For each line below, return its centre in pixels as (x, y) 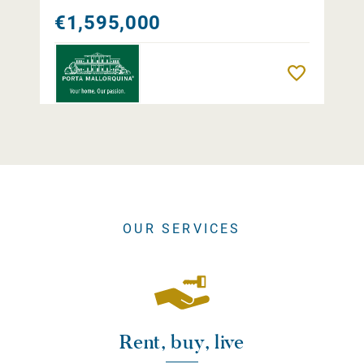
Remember (337, 74)
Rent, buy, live (182, 342)
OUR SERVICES (182, 229)
